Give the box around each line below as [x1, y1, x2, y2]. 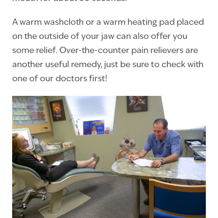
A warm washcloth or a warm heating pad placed [12, 18, 204, 27]
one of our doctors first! [12, 74, 107, 83]
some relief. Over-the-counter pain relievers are [12, 46, 198, 55]
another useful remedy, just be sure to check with [12, 60, 203, 69]
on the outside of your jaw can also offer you [12, 32, 187, 41]
